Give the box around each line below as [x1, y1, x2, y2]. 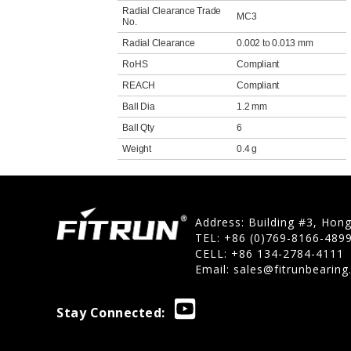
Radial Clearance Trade [122, 5, 222, 16]
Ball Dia [122, 101, 155, 112]
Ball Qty [122, 122, 154, 133]
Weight [122, 143, 151, 154]
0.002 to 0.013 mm [237, 38, 313, 49]
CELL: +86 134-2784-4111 [194, 246, 344, 261]
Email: [194, 262, 233, 277]
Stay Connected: [56, 304, 165, 321]
